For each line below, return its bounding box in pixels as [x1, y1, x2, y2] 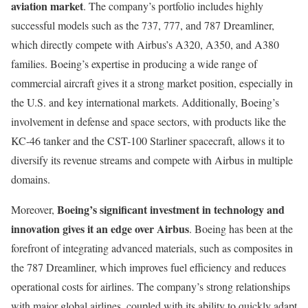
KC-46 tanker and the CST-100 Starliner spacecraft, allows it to [11, 133, 285, 148]
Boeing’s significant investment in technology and [57, 201, 285, 218]
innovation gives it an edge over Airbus [11, 221, 189, 237]
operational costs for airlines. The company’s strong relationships [11, 279, 290, 294]
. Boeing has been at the [189, 221, 293, 236]
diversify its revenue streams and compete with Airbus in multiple [11, 153, 293, 168]
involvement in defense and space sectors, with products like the [11, 114, 286, 129]
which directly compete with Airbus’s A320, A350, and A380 [11, 37, 279, 52]
